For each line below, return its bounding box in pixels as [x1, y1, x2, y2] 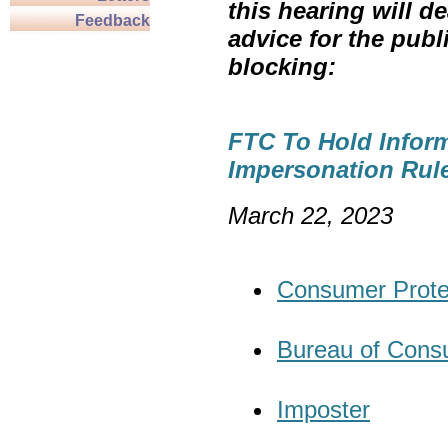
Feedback [75, 12, 150, 29]
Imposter [277, 396, 370, 424]
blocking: [228, 52, 336, 80]
